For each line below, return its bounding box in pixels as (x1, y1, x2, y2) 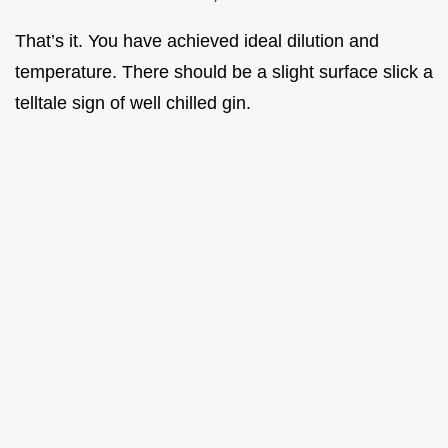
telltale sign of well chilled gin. (15, 92, 251, 113)
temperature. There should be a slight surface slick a (15, 61, 433, 82)
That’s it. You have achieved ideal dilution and (15, 30, 379, 51)
